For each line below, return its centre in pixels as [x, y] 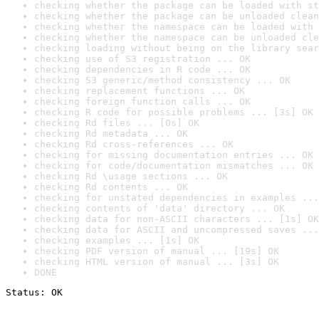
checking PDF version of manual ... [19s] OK [157, 251]
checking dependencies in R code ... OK [142, 69]
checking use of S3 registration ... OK [142, 59]
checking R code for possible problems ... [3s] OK [174, 112]
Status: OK [34, 292]
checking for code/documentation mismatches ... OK [174, 166]
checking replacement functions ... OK [140, 91]
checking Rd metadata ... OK [111, 134]
